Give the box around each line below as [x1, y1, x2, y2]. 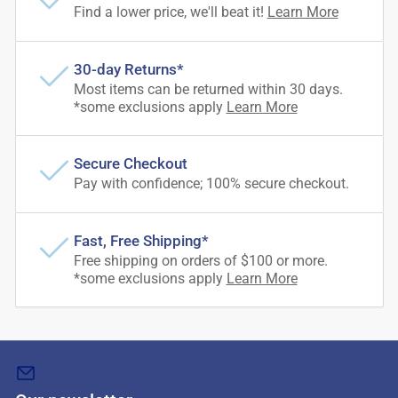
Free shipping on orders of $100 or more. [73, 251, 328, 269]
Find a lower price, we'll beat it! [73, 3, 267, 20]
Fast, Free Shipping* [73, 232, 209, 250]
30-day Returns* [73, 60, 184, 78]
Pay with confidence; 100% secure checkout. [73, 174, 349, 192]
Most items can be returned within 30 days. [73, 80, 343, 98]
